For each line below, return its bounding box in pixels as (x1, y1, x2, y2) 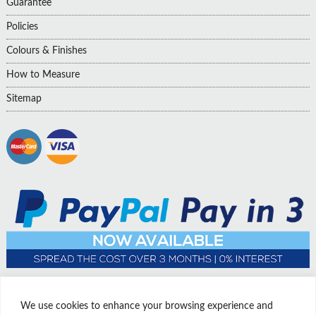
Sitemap (6, 93, 42, 104)
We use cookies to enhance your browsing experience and (20, 300, 273, 311)
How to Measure (6, 69, 80, 80)
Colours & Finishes (6, 45, 87, 56)
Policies (6, 21, 38, 32)
